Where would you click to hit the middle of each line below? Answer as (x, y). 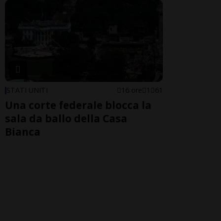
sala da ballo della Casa (66, 119)
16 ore (132, 90)
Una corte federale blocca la (78, 105)
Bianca (23, 132)
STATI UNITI (27, 90)
